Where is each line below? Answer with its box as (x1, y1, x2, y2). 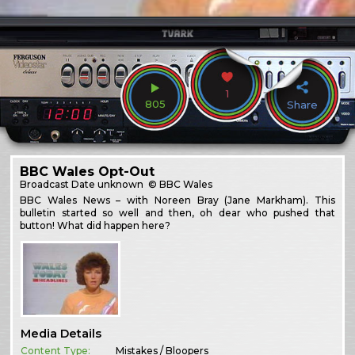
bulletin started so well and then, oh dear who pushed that (20, 206, 335, 219)
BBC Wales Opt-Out (20, 163, 155, 179)
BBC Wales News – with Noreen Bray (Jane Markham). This (20, 193, 335, 206)
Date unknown (71, 177, 144, 190)
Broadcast (20, 177, 72, 190)
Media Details (21, 326, 102, 342)
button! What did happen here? (20, 219, 171, 231)
